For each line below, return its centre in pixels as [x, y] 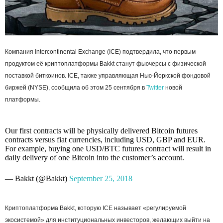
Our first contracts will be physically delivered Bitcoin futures [101, 131]
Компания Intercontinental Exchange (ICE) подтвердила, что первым [100, 52]
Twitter [155, 88]
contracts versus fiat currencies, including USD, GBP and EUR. [105, 140]
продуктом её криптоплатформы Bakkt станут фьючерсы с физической [106, 64]
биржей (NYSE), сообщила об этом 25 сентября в [76, 88]
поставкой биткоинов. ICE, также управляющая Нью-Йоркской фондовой [108, 76]
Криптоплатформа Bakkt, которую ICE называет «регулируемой [96, 208]
